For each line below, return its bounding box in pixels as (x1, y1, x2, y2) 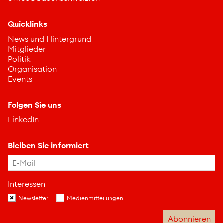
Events (8, 73, 32, 84)
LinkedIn (8, 114, 39, 124)
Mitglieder (8, 43, 46, 54)
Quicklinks (8, 19, 47, 29)
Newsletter (18, 194, 48, 202)
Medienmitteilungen (66, 194, 123, 202)
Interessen (8, 179, 45, 189)
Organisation (8, 63, 57, 74)
